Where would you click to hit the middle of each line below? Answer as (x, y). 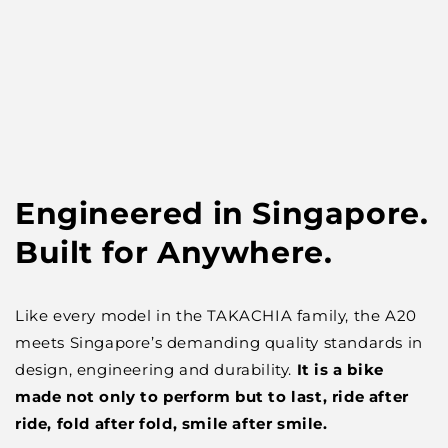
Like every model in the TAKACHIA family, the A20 (216, 315)
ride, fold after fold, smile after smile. (171, 423)
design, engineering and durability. (154, 369)
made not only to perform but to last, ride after (212, 396)
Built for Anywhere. (174, 252)
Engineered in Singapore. (222, 213)
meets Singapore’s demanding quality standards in (219, 342)
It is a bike (338, 369)
